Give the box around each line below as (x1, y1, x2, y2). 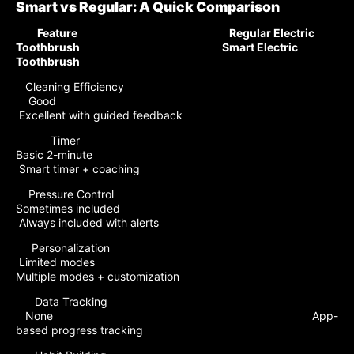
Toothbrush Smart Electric (16, 40, 298, 54)
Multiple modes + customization (16, 269, 179, 283)
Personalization (16, 240, 322, 254)
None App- (16, 308, 338, 322)
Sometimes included (16, 201, 332, 215)
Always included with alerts (16, 215, 159, 229)
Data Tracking (16, 294, 338, 308)
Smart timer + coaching (16, 161, 140, 175)
